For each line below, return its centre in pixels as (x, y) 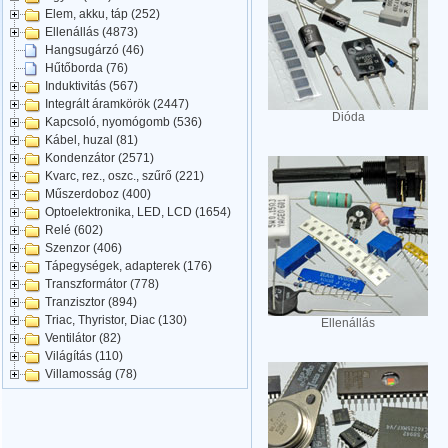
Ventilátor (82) (83, 338)
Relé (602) (74, 230)
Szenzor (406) (83, 248)
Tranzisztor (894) (91, 302)
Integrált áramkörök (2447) (117, 104)
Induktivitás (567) (91, 86)
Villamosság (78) (91, 374)
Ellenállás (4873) (91, 32)
